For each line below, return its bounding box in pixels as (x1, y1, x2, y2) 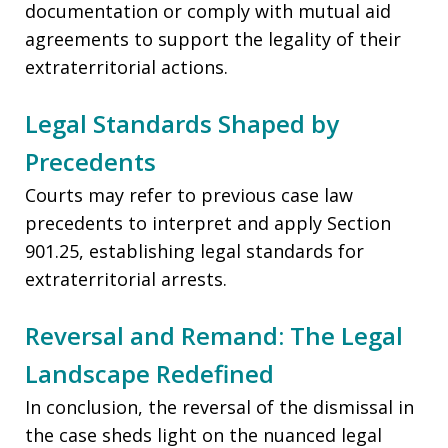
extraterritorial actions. (25, 55, 228, 80)
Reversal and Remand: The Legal (25, 319, 403, 353)
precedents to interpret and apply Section (25, 211, 391, 236)
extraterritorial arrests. (25, 267, 227, 292)
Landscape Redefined (25, 357, 274, 391)
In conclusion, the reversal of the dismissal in (25, 395, 414, 420)
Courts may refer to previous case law (25, 183, 353, 208)
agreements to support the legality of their (25, 27, 401, 52)
